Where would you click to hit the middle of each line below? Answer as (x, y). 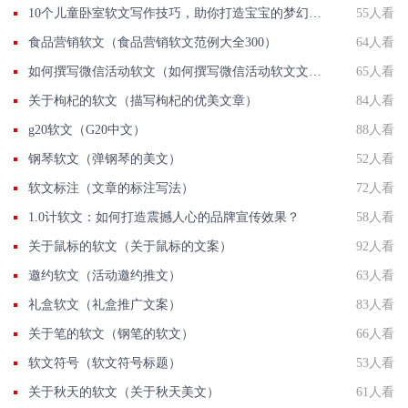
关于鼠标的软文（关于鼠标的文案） (130, 247)
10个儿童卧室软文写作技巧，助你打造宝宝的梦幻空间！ (315, 14)
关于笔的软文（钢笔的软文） (111, 334)
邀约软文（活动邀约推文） (105, 276)
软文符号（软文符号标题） (105, 363)
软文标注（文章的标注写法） (111, 189)
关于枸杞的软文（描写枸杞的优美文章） (143, 101)
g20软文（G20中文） (87, 130)
